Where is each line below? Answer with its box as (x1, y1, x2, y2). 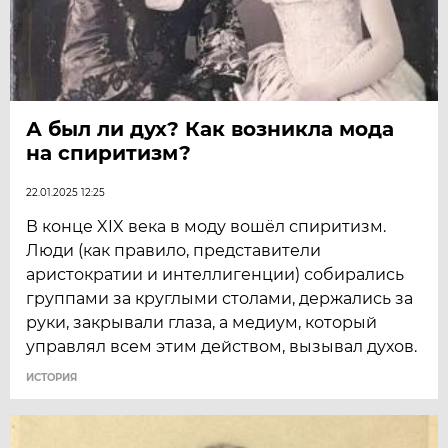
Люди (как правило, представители (26, 240, 322, 260)
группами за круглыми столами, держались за (26, 288, 414, 308)
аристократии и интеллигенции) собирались (26, 264, 405, 284)
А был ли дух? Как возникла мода (26, 116, 395, 141)
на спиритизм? (26, 140, 192, 165)
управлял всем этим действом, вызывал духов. (26, 336, 418, 356)
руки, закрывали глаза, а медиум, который (26, 312, 378, 332)
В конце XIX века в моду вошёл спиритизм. (26, 216, 387, 236)
